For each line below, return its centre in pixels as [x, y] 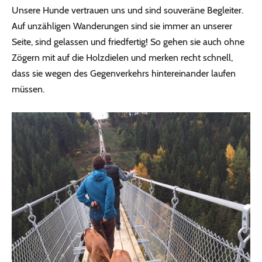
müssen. [28, 89]
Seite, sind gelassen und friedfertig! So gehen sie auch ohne [128, 42]
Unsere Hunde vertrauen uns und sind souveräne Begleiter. [127, 11]
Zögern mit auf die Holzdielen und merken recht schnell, [122, 58]
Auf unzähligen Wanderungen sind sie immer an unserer [122, 26]
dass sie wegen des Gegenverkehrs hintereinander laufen [124, 74]
